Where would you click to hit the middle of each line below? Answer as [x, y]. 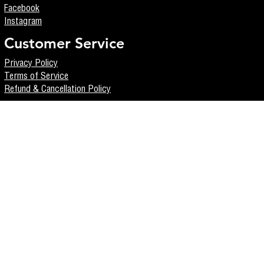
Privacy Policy [31, 64]
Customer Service [65, 43]
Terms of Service [37, 77]
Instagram [23, 22]
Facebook [22, 9]
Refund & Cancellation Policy [58, 90]
